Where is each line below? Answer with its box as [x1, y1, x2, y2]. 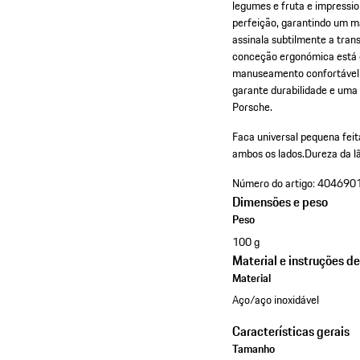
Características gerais [232, 321, 350, 342]
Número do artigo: [232, 174, 316, 193]
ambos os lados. [232, 145, 305, 163]
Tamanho [232, 340, 276, 358]
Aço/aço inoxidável [232, 291, 320, 309]
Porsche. [232, 98, 273, 117]
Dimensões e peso [232, 192, 329, 212]
